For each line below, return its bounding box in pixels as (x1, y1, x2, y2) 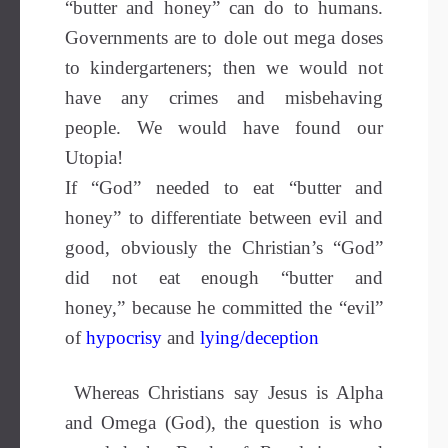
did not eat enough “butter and (65, 267, 383, 288)
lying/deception (200, 327, 319, 348)
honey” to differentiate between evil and (65, 207, 383, 228)
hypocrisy (86, 327, 162, 348)
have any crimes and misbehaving (65, 87, 383, 108)
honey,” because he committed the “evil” (65, 297, 383, 318)
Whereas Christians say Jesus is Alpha (74, 382, 384, 403)
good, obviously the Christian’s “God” (65, 237, 383, 258)
